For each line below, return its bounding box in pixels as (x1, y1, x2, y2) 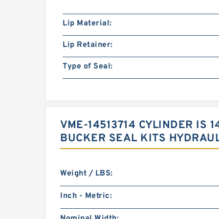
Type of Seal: (63, 62, 113, 71)
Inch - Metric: (60, 191, 112, 201)
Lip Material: (63, 19, 112, 28)
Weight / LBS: (60, 169, 113, 178)
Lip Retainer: (63, 40, 113, 50)
